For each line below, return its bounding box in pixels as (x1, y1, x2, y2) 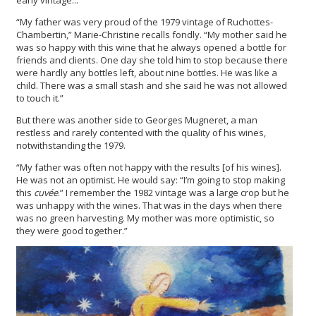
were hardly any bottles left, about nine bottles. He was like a (16, 66, 277, 79)
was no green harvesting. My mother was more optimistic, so (16, 211, 274, 224)
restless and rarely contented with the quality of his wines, (16, 126, 266, 139)
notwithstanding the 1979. (16, 138, 126, 152)
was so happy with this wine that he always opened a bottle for (16, 40, 286, 54)
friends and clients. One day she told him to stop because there (16, 53, 288, 66)
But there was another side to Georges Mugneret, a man (16, 113, 257, 126)
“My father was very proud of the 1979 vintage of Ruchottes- (16, 15, 273, 28)
